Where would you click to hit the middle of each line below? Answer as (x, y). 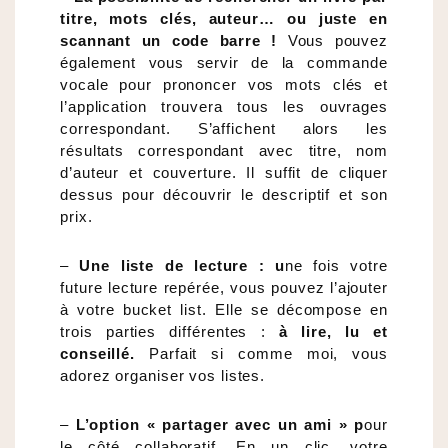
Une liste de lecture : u (182, 266)
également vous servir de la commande (224, 63)
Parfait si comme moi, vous (261, 354)
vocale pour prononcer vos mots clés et (224, 85)
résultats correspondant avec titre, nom (224, 151)
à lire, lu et (333, 332)
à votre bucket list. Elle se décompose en (224, 310)
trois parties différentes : (169, 332)
